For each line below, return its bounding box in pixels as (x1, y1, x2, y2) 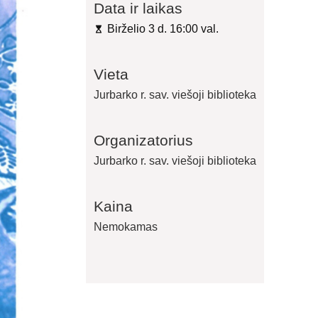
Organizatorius (93, 132, 193, 149)
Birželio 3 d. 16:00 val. (106, 23, 219, 35)
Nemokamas (93, 221, 158, 234)
